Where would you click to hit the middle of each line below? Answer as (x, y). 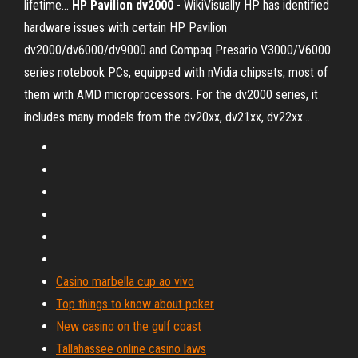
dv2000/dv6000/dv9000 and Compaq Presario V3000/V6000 (177, 50)
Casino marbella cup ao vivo (125, 282)
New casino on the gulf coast (129, 326)
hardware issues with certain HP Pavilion (125, 28)
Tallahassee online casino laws (131, 349)
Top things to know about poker (135, 304)
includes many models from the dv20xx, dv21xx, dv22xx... (167, 117)
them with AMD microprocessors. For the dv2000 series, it (171, 95)
